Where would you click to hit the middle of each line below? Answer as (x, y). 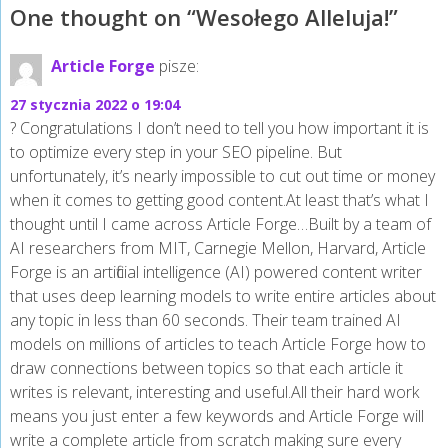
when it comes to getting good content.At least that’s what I (219, 200)
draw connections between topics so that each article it (206, 368)
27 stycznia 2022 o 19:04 (95, 105)
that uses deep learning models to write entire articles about (223, 296)
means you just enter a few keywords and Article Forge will (217, 416)
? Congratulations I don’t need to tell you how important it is (219, 128)
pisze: (179, 66)
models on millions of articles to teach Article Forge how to (218, 344)
